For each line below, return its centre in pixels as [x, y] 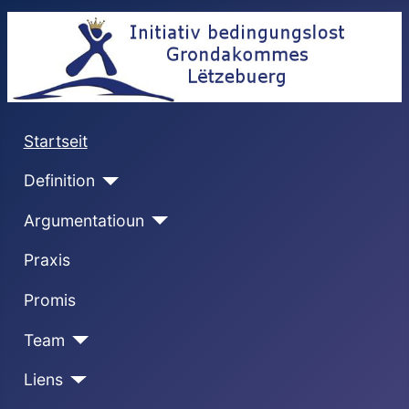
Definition [59, 181]
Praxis [47, 260]
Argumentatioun [84, 220]
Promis [49, 299]
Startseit [55, 141]
